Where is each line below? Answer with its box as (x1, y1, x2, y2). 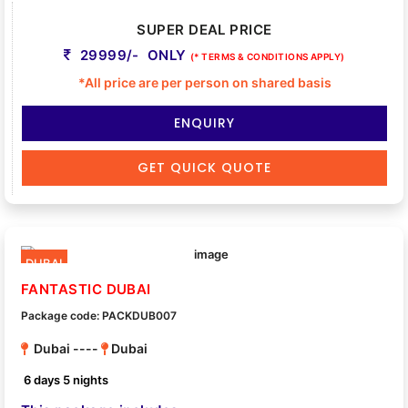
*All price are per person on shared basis (77, 75, 331, 91)
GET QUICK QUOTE (138, 158, 271, 178)
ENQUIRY (174, 114, 235, 133)
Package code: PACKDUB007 (21, 309, 177, 323)
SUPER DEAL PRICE (137, 21, 272, 39)
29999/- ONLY (76, 46, 191, 65)
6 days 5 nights (24, 372, 109, 388)
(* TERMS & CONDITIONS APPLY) (190, 51, 345, 63)
